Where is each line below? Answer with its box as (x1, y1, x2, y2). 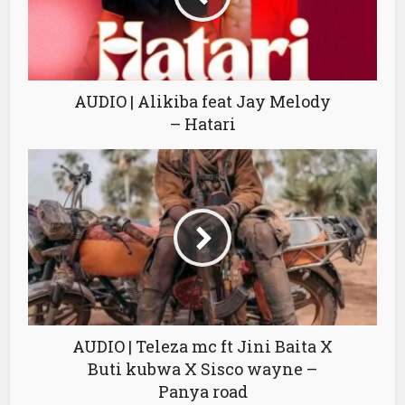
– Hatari (169, 113, 236, 136)
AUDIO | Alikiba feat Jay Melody (74, 90, 331, 113)
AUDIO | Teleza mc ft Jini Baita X (72, 335, 333, 358)
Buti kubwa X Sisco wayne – (88, 358, 317, 381)
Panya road (157, 381, 248, 403)
